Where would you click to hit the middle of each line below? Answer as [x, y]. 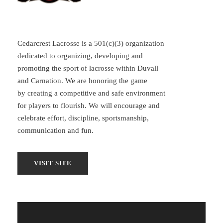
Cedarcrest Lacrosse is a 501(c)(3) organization [91, 43]
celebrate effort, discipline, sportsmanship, [83, 118]
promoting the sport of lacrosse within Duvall [88, 68]
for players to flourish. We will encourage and [89, 106]
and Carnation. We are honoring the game [82, 81]
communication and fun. [56, 130]
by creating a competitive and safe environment [91, 93]
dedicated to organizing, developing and [80, 56]
